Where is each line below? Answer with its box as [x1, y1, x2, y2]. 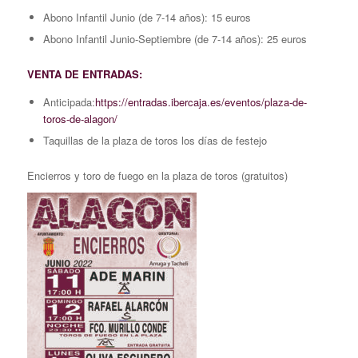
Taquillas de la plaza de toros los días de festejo [42, 133, 267, 149]
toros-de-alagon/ [42, 111, 117, 127]
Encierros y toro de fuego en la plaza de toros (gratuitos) [26, 168, 288, 184]
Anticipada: [42, 94, 95, 110]
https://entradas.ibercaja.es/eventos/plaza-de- [94, 94, 307, 110]
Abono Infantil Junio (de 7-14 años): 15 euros [42, 10, 251, 26]
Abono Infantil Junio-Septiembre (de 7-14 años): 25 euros [42, 31, 307, 47]
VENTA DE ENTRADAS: [26, 66, 142, 82]
